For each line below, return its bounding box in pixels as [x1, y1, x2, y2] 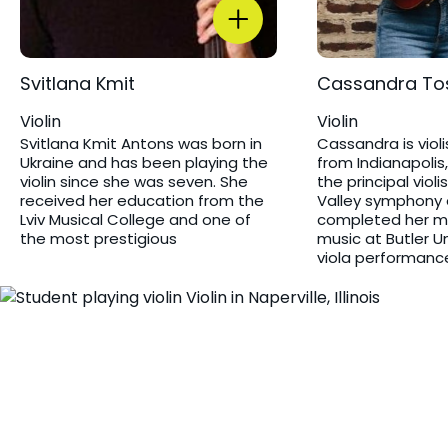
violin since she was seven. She [20, 170, 248, 192]
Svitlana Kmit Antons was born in [20, 132, 262, 154]
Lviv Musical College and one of [20, 208, 251, 230]
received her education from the [20, 189, 264, 211]
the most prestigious [20, 227, 177, 249]
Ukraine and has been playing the [20, 151, 268, 173]
